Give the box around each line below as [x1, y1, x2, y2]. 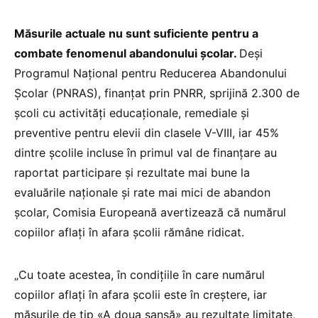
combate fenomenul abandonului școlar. [14, 45, 239, 60]
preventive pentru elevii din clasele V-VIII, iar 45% [14, 125, 279, 140]
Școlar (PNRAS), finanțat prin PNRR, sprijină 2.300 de [14, 85, 300, 100]
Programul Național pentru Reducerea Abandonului [14, 65, 287, 80]
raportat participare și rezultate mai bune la [14, 165, 250, 180]
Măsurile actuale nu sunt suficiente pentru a [14, 26, 258, 40]
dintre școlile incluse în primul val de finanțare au [14, 145, 277, 160]
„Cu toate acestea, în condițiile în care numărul [14, 267, 265, 282]
